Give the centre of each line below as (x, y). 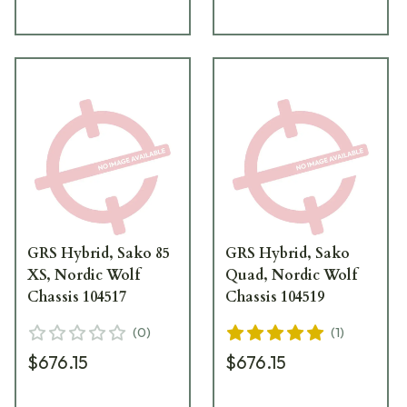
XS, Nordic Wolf (84, 275)
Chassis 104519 (275, 297)
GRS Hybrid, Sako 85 (99, 253)
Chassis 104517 (77, 297)
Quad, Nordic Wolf (292, 275)
